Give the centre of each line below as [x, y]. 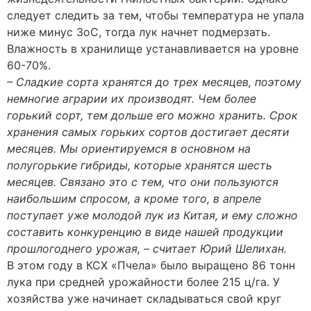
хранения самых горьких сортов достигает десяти [148, 132]
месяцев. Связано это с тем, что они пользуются [143, 182]
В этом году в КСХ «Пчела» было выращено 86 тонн [151, 265]
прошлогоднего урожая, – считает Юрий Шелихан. [147, 248]
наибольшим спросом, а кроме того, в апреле [134, 198]
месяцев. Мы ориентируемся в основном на [129, 148]
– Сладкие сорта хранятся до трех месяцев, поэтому [154, 82]
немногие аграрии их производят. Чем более [132, 98]
